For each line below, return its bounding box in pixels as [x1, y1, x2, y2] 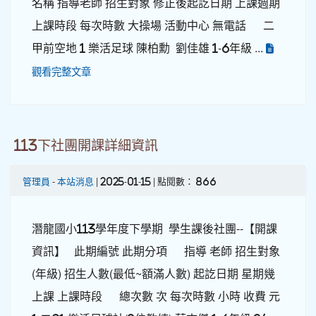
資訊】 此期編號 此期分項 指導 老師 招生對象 [32, 245, 280, 257]
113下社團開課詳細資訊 [14, 138, 158, 152]
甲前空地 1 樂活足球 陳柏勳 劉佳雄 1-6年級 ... [32, 42, 266, 54]
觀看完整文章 [32, 66, 91, 77]
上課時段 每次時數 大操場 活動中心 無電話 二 [32, 20, 274, 31]
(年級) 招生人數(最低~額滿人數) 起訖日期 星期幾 [32, 268, 275, 279]
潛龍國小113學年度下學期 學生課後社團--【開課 [32, 223, 277, 234]
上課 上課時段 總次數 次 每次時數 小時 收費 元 [32, 291, 280, 302]
